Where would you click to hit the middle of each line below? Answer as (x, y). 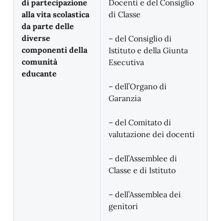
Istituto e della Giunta (148, 50)
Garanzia (125, 98)
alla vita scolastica (55, 14)
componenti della (55, 50)
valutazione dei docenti (152, 134)
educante (39, 74)
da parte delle (48, 26)
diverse (36, 38)
